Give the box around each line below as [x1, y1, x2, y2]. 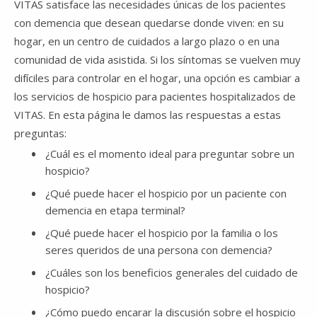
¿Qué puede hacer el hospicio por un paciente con [45, 185, 287, 200]
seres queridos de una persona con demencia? [45, 242, 272, 257]
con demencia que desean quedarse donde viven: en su [14, 15, 284, 30]
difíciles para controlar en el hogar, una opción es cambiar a [14, 70, 300, 85]
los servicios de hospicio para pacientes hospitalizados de [14, 88, 296, 103]
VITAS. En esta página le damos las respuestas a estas [14, 107, 281, 122]
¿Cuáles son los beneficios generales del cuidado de [45, 265, 298, 279]
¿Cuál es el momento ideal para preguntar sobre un [45, 146, 294, 161]
